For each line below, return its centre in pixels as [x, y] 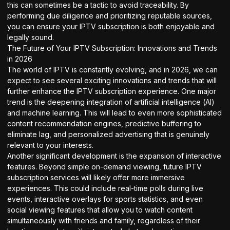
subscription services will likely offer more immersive [96, 177]
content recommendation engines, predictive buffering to [104, 123]
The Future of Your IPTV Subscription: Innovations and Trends [112, 48]
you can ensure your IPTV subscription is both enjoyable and [111, 26]
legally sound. [31, 37]
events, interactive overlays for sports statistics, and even [105, 199]
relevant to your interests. [50, 145]
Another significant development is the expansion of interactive [114, 156]
